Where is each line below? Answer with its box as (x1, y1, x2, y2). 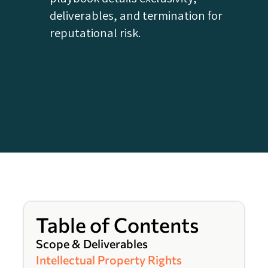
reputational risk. (50, 25, 142, 41)
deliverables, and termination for (50, 7, 223, 24)
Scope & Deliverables (35, 236, 148, 251)
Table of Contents (35, 212, 199, 237)
